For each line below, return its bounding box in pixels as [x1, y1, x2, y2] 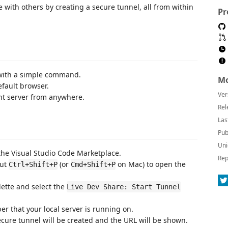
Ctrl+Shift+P [9, 160, 58, 168]
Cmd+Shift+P [71, 160, 116, 168]
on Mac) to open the [116, 159, 186, 169]
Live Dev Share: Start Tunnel [67, 183, 181, 191]
